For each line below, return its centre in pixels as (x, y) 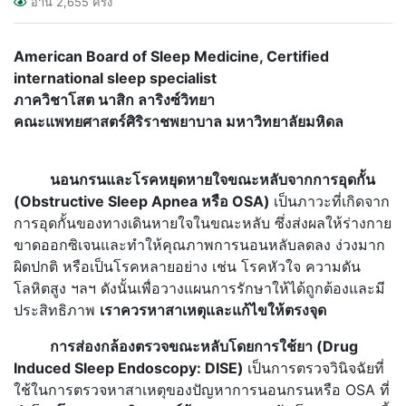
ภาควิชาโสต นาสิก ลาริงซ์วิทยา (114, 99)
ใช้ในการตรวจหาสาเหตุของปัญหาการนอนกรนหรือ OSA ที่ (202, 389)
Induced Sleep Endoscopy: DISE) (130, 367)
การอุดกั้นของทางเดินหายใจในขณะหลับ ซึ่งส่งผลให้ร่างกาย (203, 222)
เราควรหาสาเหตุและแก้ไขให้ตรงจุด (213, 309)
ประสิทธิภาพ (57, 309)
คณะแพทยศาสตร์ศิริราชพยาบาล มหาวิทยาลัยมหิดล (179, 121)
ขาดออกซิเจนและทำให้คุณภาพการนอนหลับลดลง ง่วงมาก (199, 244)
